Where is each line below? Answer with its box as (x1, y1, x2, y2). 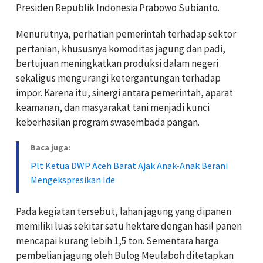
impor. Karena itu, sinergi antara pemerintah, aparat (16, 86, 233, 99)
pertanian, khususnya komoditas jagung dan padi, (16, 42, 225, 55)
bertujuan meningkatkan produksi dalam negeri (16, 56, 218, 70)
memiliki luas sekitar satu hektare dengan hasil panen (16, 219, 242, 232)
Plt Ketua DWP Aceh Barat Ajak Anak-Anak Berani (31, 159, 228, 171)
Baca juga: (31, 141, 70, 153)
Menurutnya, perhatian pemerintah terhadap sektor (16, 27, 236, 41)
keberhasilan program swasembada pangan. (16, 115, 200, 129)
